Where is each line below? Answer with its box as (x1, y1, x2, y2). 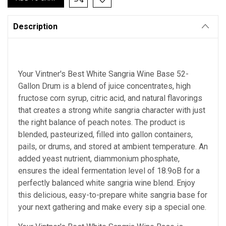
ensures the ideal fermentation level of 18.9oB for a (18, 166, 200, 176)
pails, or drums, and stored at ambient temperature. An (18, 142, 208, 152)
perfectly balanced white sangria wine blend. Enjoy (18, 178, 195, 188)
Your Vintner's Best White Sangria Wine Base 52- (18, 69, 189, 79)
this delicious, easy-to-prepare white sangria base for (18, 190, 207, 200)
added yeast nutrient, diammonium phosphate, (18, 154, 180, 164)
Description (13, 22, 58, 32)
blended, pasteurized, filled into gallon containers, (18, 130, 193, 140)
